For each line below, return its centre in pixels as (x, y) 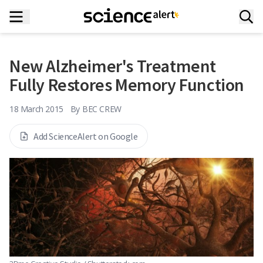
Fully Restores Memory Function (127, 85)
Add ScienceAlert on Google (86, 136)
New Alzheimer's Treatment (113, 66)
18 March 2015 (36, 109)
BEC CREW (102, 109)
